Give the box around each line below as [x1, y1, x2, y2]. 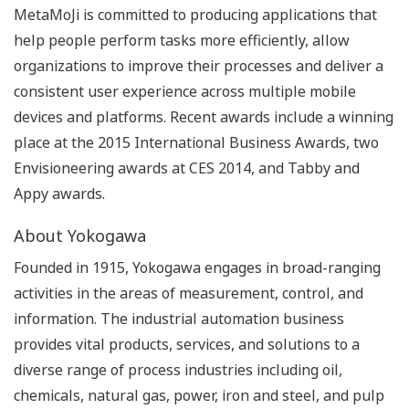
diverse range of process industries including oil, [14, 360, 342, 381]
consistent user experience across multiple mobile [14, 81, 356, 102]
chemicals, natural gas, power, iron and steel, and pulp [14, 385, 384, 406]
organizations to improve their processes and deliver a [14, 56, 383, 77]
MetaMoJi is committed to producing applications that [14, 5, 377, 26]
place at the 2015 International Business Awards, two [14, 132, 379, 153]
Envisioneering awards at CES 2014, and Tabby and [14, 158, 360, 179]
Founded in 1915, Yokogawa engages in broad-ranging [14, 257, 381, 278]
